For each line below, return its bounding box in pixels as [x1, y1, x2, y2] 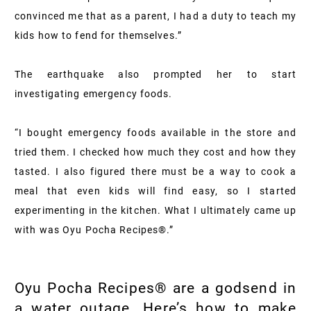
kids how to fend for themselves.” [15, 29, 182, 41]
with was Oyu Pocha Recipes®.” [15, 224, 174, 235]
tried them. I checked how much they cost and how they [15, 146, 296, 158]
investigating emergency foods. [15, 87, 173, 99]
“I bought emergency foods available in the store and [15, 126, 296, 138]
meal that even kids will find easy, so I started [15, 185, 296, 196]
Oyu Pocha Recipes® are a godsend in [15, 279, 296, 296]
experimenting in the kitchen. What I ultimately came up [15, 204, 296, 216]
